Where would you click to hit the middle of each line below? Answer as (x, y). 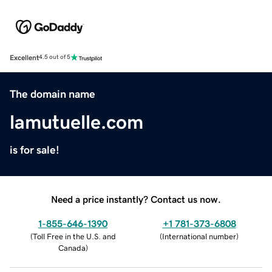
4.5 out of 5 (55, 57)
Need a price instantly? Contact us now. (136, 199)
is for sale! (35, 150)
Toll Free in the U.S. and (74, 236)
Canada (72, 248)
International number (199, 236)
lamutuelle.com (76, 122)
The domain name (53, 94)
